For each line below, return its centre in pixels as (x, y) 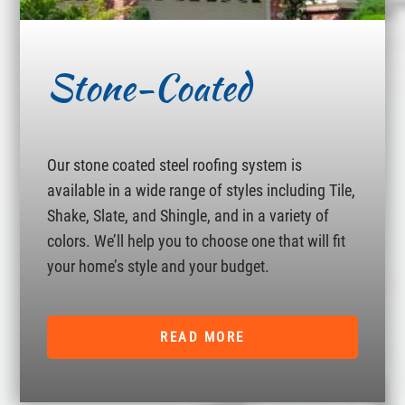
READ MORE (202, 337)
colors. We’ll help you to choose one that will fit (197, 241)
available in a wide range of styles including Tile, (202, 190)
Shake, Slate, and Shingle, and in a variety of (188, 216)
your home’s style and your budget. (159, 266)
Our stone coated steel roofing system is (175, 165)
